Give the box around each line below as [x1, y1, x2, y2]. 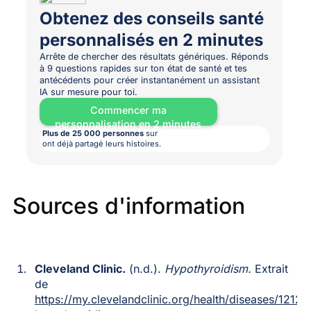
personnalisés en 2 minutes [39, 30, 263, 51]
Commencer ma [90, 104, 167, 117]
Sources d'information [12, 192, 245, 219]
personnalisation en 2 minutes [55, 118, 202, 131]
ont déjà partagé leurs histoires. [42, 139, 161, 149]
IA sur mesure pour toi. [39, 87, 137, 98]
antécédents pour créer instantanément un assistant [39, 75, 260, 86]
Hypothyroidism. [164, 261, 251, 276]
